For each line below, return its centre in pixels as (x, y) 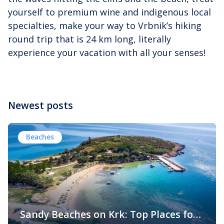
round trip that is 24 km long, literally (89, 39)
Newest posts (40, 105)
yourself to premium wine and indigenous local (109, 12)
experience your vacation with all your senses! (107, 52)
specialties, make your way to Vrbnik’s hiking (105, 25)
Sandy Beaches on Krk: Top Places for (109, 214)
